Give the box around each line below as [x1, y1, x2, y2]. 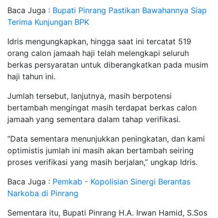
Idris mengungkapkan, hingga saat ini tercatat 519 [7, 36, 191, 46]
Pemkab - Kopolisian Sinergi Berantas [53, 176, 190, 186]
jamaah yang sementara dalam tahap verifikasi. [7, 114, 181, 124]
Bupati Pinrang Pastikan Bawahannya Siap [53, 5, 207, 15]
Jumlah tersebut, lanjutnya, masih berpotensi [7, 91, 172, 101]
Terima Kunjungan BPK [7, 17, 89, 27]
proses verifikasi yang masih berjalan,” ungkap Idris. [7, 157, 198, 167]
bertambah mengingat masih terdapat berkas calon [7, 102, 197, 112]
